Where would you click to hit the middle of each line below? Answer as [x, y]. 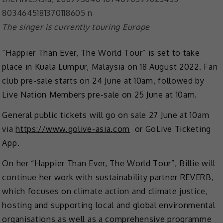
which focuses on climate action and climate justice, [105, 191]
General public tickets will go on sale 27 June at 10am [106, 115]
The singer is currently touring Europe [76, 27]
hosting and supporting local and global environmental [109, 205]
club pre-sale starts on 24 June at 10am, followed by [103, 81]
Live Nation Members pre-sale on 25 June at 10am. [100, 95]
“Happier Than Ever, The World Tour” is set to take [101, 53]
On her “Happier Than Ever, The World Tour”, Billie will [109, 163]
